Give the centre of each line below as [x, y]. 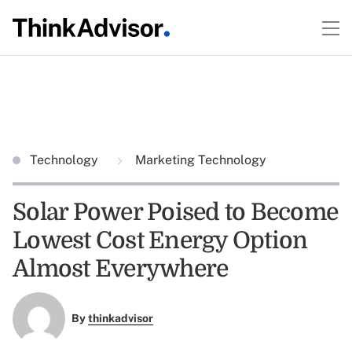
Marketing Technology [199, 160]
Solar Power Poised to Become [175, 212]
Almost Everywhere [121, 269]
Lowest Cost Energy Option [160, 240]
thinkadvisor [120, 319]
